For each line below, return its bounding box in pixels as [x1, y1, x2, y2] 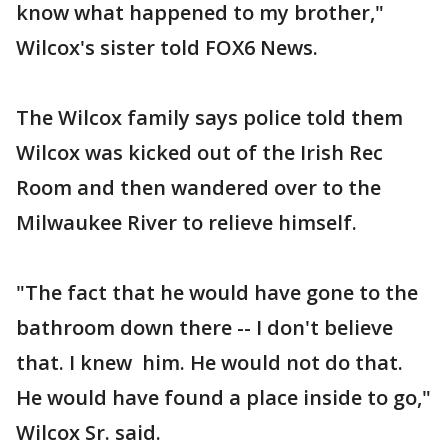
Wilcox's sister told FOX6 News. [16, 34, 318, 61]
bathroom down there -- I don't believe [16, 314, 393, 341]
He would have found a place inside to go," [16, 384, 431, 411]
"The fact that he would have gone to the [16, 279, 418, 306]
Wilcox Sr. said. [16, 419, 161, 446]
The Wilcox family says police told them [16, 104, 403, 131]
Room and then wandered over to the [16, 174, 381, 201]
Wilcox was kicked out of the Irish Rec [16, 139, 383, 166]
